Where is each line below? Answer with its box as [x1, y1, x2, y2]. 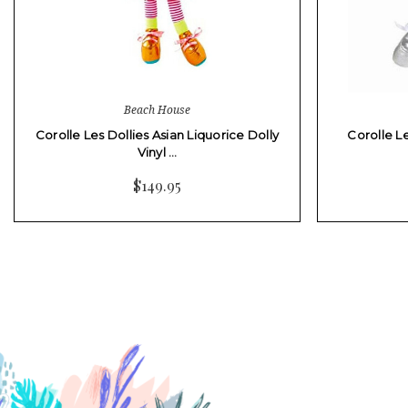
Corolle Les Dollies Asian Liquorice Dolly [35, 127, 280, 142]
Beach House [124, 101, 190, 117]
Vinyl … [137, 144, 178, 159]
